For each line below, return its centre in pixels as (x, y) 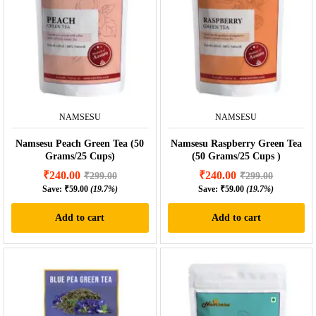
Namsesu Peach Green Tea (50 (80, 144)
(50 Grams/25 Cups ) (236, 157)
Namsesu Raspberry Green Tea (236, 144)
